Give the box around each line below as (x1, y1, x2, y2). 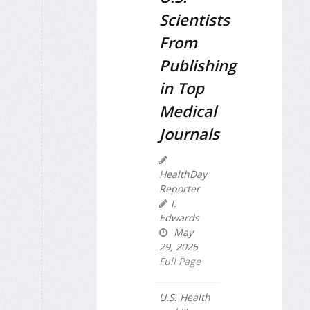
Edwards (159, 211, 199, 225)
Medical (159, 100, 217, 122)
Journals (159, 123, 219, 145)
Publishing (159, 55, 236, 76)
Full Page (159, 255, 201, 268)
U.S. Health (159, 291, 210, 304)
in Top (159, 77, 204, 99)
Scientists (159, 9, 230, 30)
